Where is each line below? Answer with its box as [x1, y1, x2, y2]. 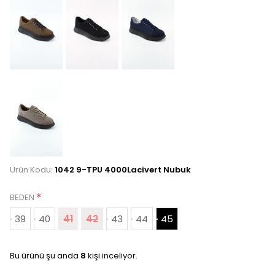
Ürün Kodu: [10, 164, 53, 176]
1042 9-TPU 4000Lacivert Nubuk [55, 164, 191, 176]
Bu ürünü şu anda [10, 250, 80, 262]
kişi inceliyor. [86, 250, 137, 262]
